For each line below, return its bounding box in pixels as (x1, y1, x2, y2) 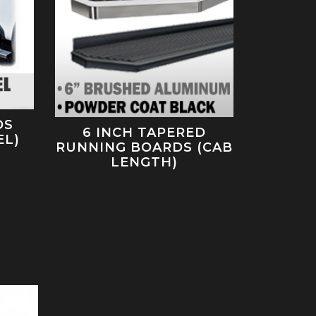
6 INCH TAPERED (83, 124, 207, 140)
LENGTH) (111, 154, 178, 170)
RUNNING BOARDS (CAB (56, 139, 233, 155)
